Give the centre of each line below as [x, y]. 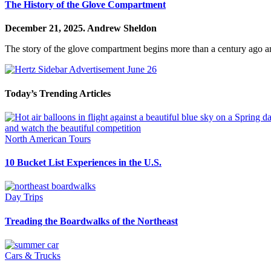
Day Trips [24, 197]
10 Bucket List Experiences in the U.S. [83, 163]
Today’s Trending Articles [58, 93]
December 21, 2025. [46, 28]
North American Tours [48, 139]
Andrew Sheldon [122, 28]
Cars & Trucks [33, 255]
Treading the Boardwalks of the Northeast [91, 221]
